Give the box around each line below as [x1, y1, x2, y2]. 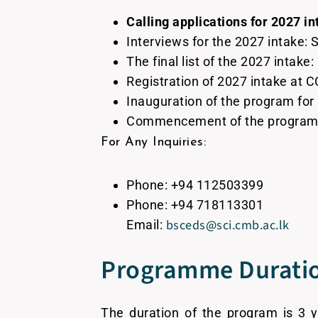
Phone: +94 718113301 [126, 197, 264, 212]
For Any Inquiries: [101, 136, 207, 149]
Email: [126, 217, 166, 232]
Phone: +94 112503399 [126, 177, 267, 192]
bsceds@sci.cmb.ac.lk [165, 216, 290, 234]
